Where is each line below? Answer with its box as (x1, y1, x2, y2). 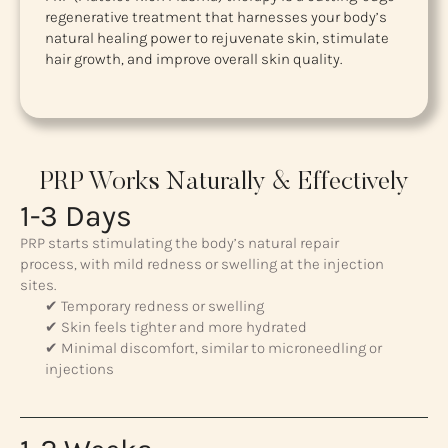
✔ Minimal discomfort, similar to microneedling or (45, 338, 382, 357)
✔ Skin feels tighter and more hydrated (45, 317, 307, 336)
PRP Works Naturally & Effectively (39, 169, 409, 196)
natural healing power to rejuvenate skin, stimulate (45, 29, 389, 48)
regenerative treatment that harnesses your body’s (45, 8, 387, 27)
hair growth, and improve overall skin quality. (45, 50, 342, 69)
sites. (20, 275, 56, 294)
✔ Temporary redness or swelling (45, 296, 264, 315)
